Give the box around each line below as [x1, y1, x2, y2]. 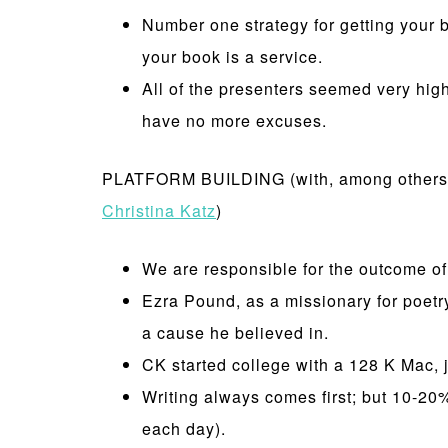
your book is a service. [142, 45, 323, 68]
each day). [142, 417, 226, 440]
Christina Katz [102, 199, 216, 222]
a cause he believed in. [142, 321, 329, 344]
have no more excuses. [142, 109, 332, 132]
